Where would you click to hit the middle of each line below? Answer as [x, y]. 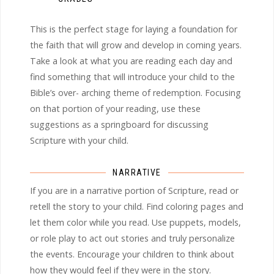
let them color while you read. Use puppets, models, [135, 222]
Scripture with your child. [79, 140]
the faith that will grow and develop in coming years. [136, 45]
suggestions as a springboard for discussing [119, 124]
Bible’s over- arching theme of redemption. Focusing [135, 92]
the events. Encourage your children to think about [132, 254]
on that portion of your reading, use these [115, 108]
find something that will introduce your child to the [132, 76]
